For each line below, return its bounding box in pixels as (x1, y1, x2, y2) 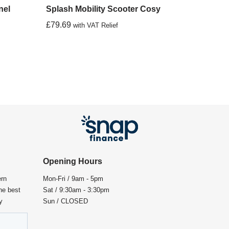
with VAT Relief (73, 21, 119, 30)
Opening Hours (42, 157, 102, 166)
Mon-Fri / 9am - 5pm (42, 175, 103, 183)
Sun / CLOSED (42, 197, 88, 205)
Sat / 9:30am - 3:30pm (42, 186, 109, 194)
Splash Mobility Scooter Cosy (46, 5, 161, 14)
